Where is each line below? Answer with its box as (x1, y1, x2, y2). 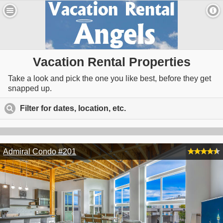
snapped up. (8, 84, 52, 93)
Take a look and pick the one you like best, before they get (8, 74, 211, 83)
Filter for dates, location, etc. (20, 104, 126, 113)
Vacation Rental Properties (32, 55, 191, 69)
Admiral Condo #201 (3, 147, 77, 156)
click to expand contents (126, 104, 219, 113)
